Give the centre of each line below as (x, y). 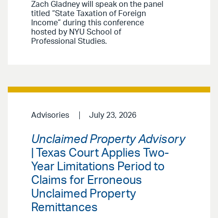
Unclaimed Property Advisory (108, 139)
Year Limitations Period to (98, 167)
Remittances (64, 208)
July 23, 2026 (112, 116)
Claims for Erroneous (87, 180)
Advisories (50, 116)
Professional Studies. (69, 42)
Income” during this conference (88, 23)
